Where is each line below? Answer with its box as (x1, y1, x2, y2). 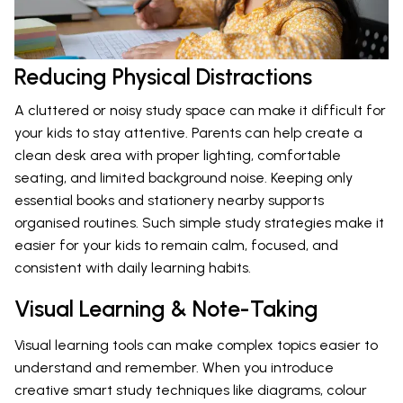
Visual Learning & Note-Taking (14, 294, 318, 322)
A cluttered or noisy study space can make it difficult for (14, 101, 386, 119)
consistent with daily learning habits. (14, 258, 251, 276)
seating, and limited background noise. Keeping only (14, 168, 353, 186)
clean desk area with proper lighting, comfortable (14, 146, 341, 164)
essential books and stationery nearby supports (14, 191, 324, 209)
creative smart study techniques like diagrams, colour (14, 381, 367, 399)
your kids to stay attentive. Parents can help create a (14, 123, 363, 141)
